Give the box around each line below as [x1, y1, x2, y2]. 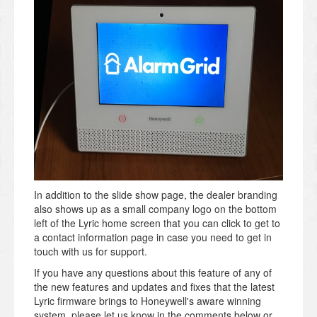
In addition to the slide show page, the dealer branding [34, 188, 277, 202]
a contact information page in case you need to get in [34, 230, 272, 245]
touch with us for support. [34, 244, 147, 259]
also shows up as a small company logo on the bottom [34, 202, 277, 217]
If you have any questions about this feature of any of [34, 265, 272, 280]
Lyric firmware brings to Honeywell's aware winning [34, 294, 261, 309]
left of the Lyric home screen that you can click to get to [34, 216, 280, 231]
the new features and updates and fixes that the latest [34, 279, 275, 294]
